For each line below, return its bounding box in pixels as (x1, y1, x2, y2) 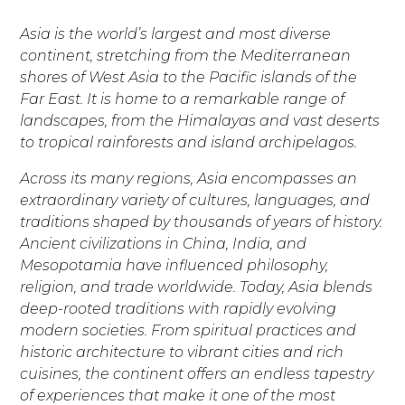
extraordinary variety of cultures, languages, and (20, 191, 371, 209)
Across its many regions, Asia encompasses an (20, 169, 358, 187)
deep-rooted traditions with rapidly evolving (20, 299, 337, 317)
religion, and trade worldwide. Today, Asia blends (20, 278, 373, 296)
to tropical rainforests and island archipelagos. (20, 133, 362, 151)
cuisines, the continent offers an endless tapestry (20, 364, 374, 382)
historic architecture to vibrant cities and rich (20, 343, 344, 361)
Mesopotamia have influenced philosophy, (20, 256, 329, 274)
